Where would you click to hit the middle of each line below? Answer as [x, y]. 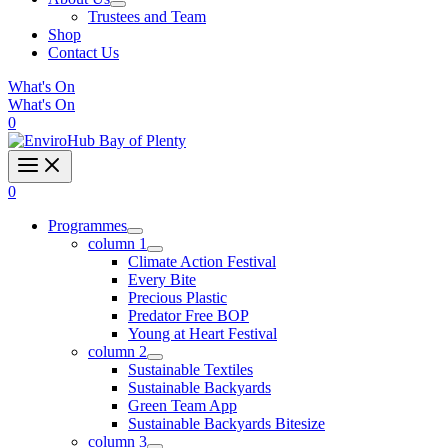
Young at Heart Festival [202, 333]
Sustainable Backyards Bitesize [226, 423]
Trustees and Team [147, 16]
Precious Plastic [177, 297]
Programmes [87, 225]
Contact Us [83, 52]
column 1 [117, 243]
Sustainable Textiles [190, 369]
